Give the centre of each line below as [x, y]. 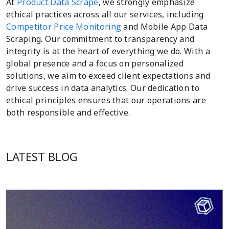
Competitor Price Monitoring [65, 26]
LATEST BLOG [42, 156]
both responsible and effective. [68, 112]
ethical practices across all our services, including [105, 14]
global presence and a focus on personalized [95, 63]
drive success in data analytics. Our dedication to [103, 88]
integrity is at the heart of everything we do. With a [108, 51]
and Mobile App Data [166, 26]
